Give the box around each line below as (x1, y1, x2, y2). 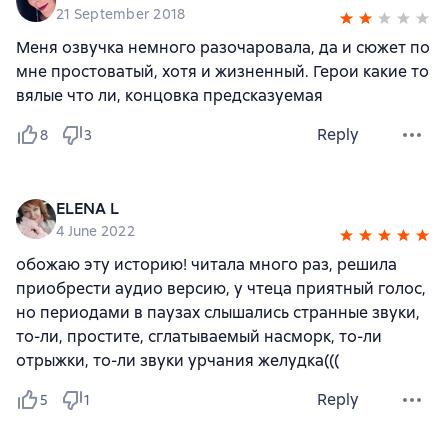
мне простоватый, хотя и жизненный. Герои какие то (16, 61, 429, 82)
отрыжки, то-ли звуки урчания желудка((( (16, 350, 339, 371)
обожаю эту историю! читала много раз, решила (16, 254, 397, 275)
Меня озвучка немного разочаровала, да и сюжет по (16, 37, 430, 58)
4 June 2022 (56, 222, 135, 240)
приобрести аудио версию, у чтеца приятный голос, (16, 278, 426, 299)
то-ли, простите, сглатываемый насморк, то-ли (16, 326, 382, 347)
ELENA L (56, 198, 119, 219)
